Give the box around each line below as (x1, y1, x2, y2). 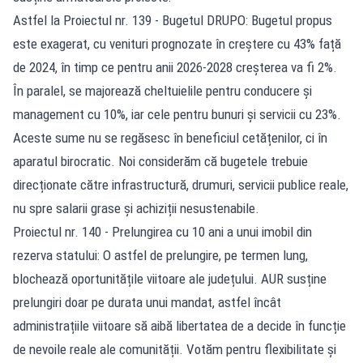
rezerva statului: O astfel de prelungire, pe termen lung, (13, 246, 308, 263)
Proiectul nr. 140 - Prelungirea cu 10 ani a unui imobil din (13, 223, 312, 240)
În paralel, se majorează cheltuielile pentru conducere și (13, 82, 312, 99)
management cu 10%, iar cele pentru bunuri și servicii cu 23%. (13, 105, 341, 122)
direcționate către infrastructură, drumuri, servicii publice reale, (13, 176, 348, 193)
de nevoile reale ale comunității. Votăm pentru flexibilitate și (13, 340, 336, 357)
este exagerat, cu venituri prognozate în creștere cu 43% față (13, 35, 341, 52)
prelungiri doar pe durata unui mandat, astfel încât (13, 293, 281, 310)
